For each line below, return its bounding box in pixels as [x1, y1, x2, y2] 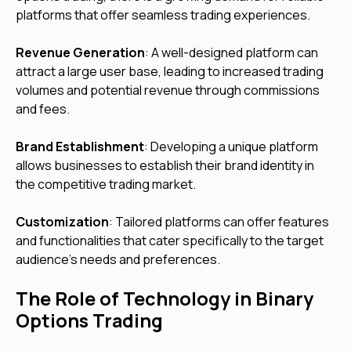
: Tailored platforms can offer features [109, 213, 329, 231]
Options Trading [16, 308, 163, 334]
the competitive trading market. [16, 175, 196, 194]
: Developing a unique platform [144, 138, 318, 156]
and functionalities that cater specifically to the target [16, 232, 324, 250]
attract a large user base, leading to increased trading [16, 63, 324, 81]
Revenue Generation [16, 44, 145, 62]
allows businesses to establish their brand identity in [16, 157, 314, 175]
